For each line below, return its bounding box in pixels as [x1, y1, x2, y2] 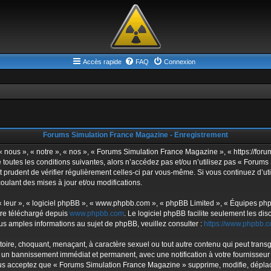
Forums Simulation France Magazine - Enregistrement [43, 130, 228, 139]
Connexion [163, 58, 195, 65]
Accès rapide [82, 58, 122, 65]
